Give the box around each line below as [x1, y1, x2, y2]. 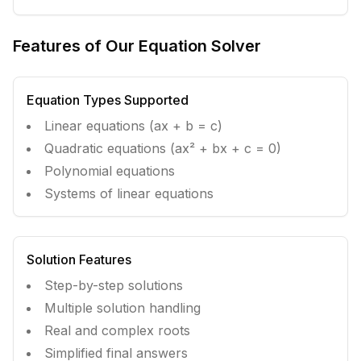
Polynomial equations [44, 163, 175, 179]
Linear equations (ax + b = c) [44, 118, 222, 134]
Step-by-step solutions [44, 277, 183, 293]
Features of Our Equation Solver [13, 36, 261, 56]
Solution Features [27, 251, 131, 268]
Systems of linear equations [44, 185, 214, 201]
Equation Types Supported [27, 92, 189, 108]
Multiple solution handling [44, 300, 201, 316]
